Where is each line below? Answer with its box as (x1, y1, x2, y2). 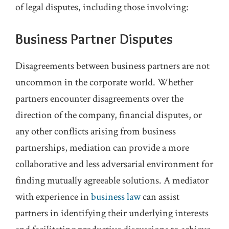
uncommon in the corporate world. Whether (15, 76, 193, 89)
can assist (141, 190, 179, 204)
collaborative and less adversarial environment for (15, 157, 213, 171)
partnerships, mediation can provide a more (15, 141, 189, 155)
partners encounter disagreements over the (15, 92, 184, 106)
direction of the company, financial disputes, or (15, 108, 202, 122)
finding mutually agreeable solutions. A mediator (15, 174, 209, 188)
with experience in (15, 190, 91, 204)
